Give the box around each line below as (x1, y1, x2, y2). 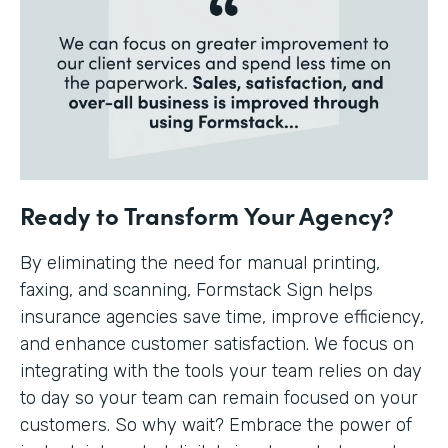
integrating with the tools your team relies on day (20, 359, 422, 382)
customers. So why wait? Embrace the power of (20, 413, 412, 436)
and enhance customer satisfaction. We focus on (20, 332, 414, 355)
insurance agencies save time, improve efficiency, (20, 305, 424, 328)
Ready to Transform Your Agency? (20, 197, 394, 231)
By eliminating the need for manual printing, (20, 251, 380, 274)
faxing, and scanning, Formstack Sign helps (20, 278, 373, 301)
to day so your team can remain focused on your (20, 386, 418, 409)
